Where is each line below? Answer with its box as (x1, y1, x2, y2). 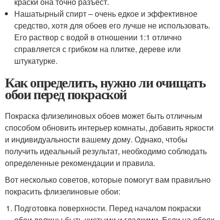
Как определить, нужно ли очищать (5, 72, 206, 92)
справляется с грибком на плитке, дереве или (14, 43, 181, 55)
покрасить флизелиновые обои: (5, 186, 120, 197)
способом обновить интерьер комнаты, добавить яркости (5, 122, 214, 133)
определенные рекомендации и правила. (5, 157, 155, 168)
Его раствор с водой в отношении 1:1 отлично (14, 31, 182, 43)
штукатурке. (14, 55, 58, 66)
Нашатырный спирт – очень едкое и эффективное (14, 8, 198, 19)
